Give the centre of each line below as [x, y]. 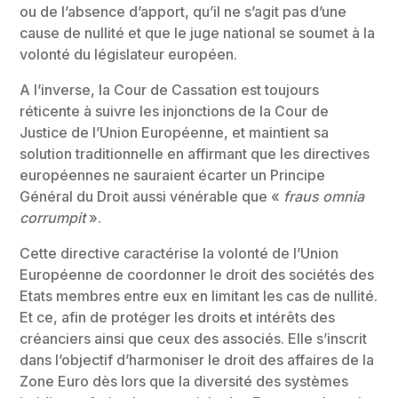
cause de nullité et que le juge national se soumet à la [198, 33]
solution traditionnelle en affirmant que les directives [195, 154]
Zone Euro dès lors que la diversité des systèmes [184, 381]
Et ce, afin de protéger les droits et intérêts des [178, 317]
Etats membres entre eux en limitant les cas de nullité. [199, 296]
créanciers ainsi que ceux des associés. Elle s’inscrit [194, 338]
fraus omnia [322, 196]
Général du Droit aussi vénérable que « [150, 196]
